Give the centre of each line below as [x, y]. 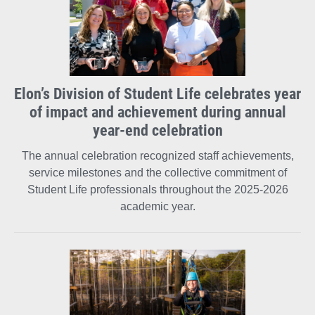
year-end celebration [157, 129]
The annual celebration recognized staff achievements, [157, 155]
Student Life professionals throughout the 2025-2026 [157, 189]
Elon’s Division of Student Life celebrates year [157, 93]
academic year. [157, 206]
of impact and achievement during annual [157, 111]
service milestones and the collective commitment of [157, 172]
